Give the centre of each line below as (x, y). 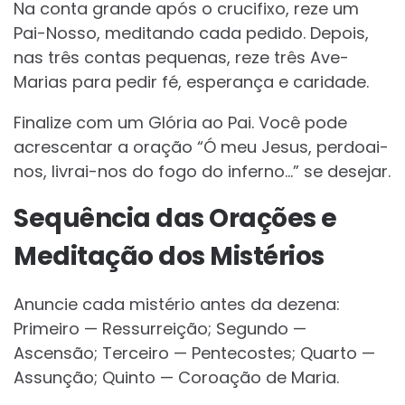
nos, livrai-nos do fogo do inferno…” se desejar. (202, 172)
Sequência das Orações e (175, 219)
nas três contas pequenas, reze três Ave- (181, 58)
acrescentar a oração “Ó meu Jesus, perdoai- (201, 147)
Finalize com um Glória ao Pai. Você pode (180, 123)
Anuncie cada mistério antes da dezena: (177, 305)
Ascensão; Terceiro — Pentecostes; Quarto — (194, 353)
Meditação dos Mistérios (169, 257)
